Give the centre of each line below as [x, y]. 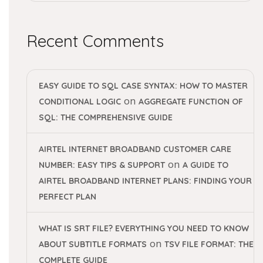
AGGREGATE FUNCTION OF [191, 102]
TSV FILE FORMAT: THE [209, 244]
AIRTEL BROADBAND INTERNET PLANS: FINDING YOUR [145, 181]
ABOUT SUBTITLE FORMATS [93, 244]
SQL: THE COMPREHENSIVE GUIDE [106, 117]
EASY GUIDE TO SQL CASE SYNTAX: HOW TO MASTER [143, 86]
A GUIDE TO [205, 165]
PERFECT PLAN [68, 197]
